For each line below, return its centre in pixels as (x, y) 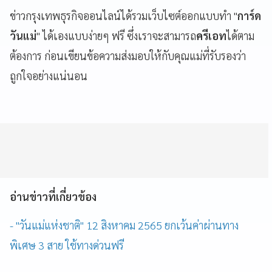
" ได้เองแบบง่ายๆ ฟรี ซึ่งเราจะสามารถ (116, 35)
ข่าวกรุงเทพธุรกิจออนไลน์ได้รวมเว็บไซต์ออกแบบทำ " (124, 15)
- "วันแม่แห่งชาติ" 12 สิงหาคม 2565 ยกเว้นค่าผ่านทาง (124, 225)
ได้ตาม (240, 35)
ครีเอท (211, 35)
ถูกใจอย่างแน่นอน (50, 75)
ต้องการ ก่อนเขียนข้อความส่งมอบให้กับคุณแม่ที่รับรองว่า (128, 55)
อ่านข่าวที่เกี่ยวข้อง (53, 196)
